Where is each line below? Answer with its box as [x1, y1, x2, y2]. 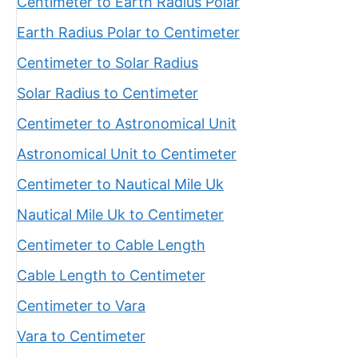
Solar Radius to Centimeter [17, 85, 198, 101]
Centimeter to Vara [17, 297, 145, 314]
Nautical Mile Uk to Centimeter [17, 206, 224, 223]
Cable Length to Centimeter [17, 267, 205, 284]
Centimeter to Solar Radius [17, 54, 198, 71]
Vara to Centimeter [17, 328, 145, 344]
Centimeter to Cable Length [17, 237, 205, 253]
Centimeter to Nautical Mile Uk [17, 176, 224, 193]
